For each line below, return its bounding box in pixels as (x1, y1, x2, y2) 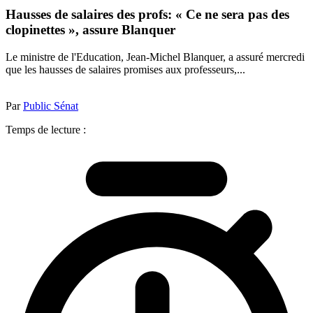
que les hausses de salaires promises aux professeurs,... (6, 63, 245, 75)
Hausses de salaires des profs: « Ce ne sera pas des (6, 7, 289, 22)
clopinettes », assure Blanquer (6, 22, 175, 38)
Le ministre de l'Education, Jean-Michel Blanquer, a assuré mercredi (6, 50, 305, 63)
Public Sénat (23, 99, 78, 112)
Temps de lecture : (6, 123, 86, 136)
